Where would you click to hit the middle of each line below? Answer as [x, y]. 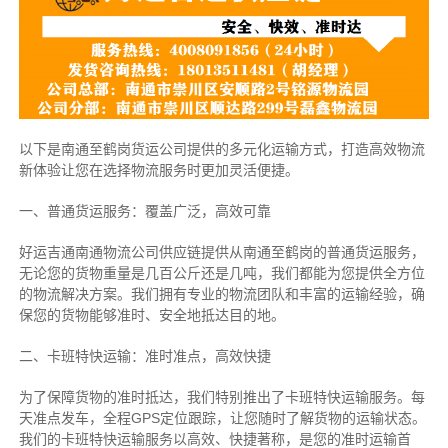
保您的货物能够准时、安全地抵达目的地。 [151, 315]
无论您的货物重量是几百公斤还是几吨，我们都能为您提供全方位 [221, 273]
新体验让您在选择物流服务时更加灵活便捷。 [158, 170]
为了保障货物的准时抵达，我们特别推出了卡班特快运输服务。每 [221, 397]
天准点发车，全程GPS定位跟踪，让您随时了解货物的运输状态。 [222, 418]
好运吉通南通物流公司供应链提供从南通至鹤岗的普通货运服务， [221, 252]
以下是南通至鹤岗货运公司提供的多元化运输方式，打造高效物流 [221, 149]
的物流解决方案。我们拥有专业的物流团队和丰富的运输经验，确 [221, 294]
